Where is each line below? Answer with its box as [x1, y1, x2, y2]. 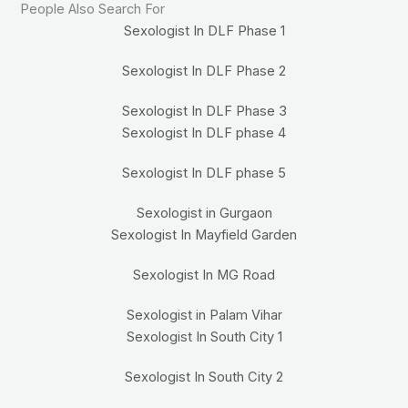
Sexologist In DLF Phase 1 [123, 23, 285, 40]
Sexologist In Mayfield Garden [111, 227, 297, 244]
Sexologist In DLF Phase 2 [122, 63, 286, 80]
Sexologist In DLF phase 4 [122, 125, 286, 142]
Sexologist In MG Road [133, 267, 275, 284]
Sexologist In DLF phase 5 [122, 165, 286, 182]
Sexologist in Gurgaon [136, 205, 272, 222]
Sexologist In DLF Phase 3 [121, 103, 287, 120]
